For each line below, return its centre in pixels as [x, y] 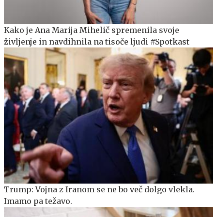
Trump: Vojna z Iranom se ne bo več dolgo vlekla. [99, 189]
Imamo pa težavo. [38, 201]
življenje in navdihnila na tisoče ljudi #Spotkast [97, 42]
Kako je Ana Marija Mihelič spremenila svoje [92, 30]
